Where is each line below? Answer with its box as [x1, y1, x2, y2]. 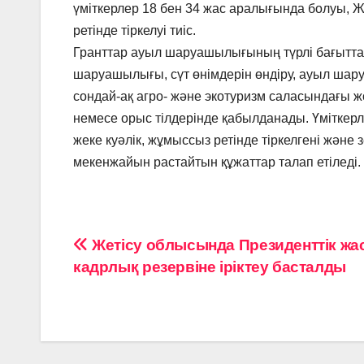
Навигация [72, 234, 213, 266]
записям [72, 301, 181, 333]
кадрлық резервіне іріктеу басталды [73, 258, 346, 275]
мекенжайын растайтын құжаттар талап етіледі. [73, 154, 361, 169]
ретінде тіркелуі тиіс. [73, 23, 196, 37]
